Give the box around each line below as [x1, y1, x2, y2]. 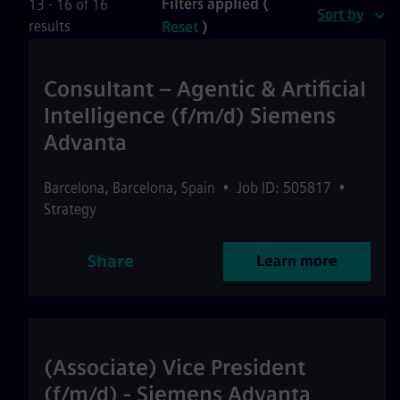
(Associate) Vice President [44, 354, 305, 380]
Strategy [44, 201, 96, 218]
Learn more [256, 253, 337, 270]
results [29, 18, 71, 35]
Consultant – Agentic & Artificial [44, 76, 366, 102]
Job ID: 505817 [237, 179, 331, 196]
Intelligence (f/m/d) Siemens [44, 103, 336, 129]
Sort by [317, 6, 364, 23]
